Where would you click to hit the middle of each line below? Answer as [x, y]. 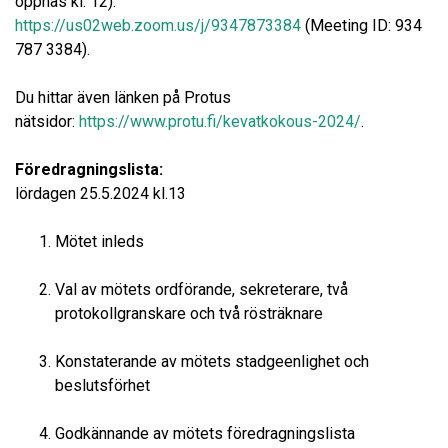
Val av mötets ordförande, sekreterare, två [201, 290]
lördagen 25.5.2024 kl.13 [100, 194]
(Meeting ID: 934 [361, 26]
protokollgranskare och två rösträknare [189, 314]
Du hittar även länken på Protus [123, 98]
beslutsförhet [102, 386]
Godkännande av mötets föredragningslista [205, 434]
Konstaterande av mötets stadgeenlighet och [212, 362]
